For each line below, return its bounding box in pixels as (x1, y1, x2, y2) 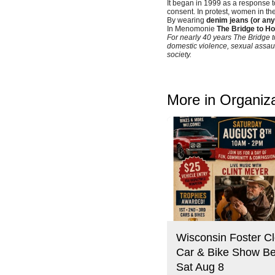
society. (167, 50, 192, 60)
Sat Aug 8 (176, 260, 224, 273)
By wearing (167, 16, 206, 25)
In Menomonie (167, 25, 217, 34)
